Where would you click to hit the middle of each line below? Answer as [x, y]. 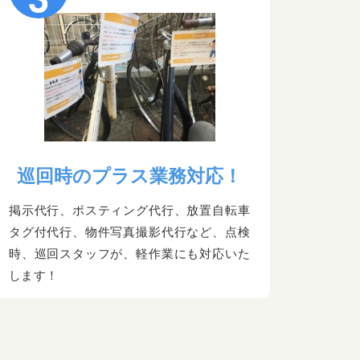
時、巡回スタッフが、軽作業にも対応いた [129, 254]
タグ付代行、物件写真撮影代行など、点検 [129, 232]
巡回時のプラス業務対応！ [129, 176]
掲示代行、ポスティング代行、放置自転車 [129, 211]
